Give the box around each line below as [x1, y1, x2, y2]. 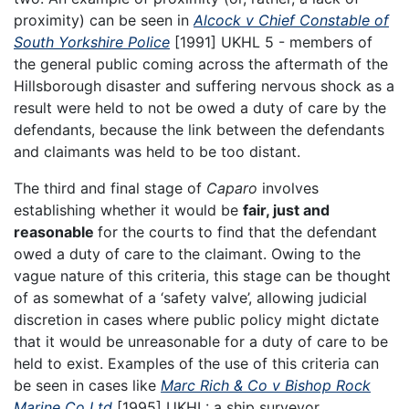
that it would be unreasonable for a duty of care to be [14, 331, 388, 351]
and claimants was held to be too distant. [14, 142, 300, 161]
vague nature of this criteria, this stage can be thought [14, 266, 391, 285]
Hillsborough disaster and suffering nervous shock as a [14, 76, 394, 95]
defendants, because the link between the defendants [14, 120, 384, 139]
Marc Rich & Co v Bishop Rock [161, 375, 371, 394]
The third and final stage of [14, 178, 206, 197]
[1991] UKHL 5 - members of [170, 32, 372, 51]
